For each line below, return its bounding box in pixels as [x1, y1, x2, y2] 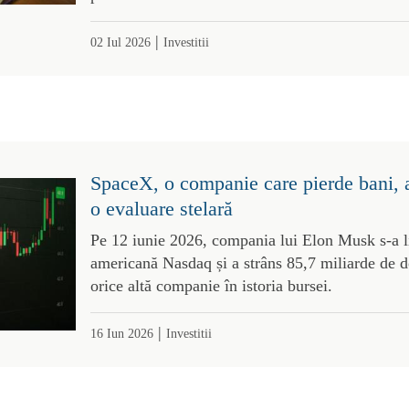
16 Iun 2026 [89, 325, 153, 341]
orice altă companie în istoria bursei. [89, 276, 332, 295]
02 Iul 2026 [89, 34, 151, 49]
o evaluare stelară [89, 196, 233, 220]
